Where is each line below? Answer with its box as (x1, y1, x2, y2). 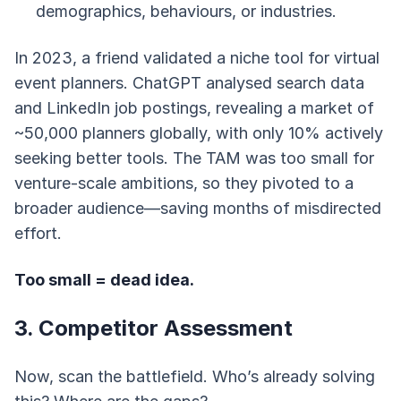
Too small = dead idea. (14, 270, 194, 289)
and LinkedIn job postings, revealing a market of (14, 98, 374, 117)
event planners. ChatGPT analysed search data (14, 73, 364, 92)
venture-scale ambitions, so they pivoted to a (14, 174, 354, 192)
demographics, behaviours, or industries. (36, 2, 337, 21)
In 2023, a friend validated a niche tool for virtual (14, 48, 380, 67)
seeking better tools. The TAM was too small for (14, 149, 374, 167)
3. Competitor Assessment (14, 315, 293, 341)
